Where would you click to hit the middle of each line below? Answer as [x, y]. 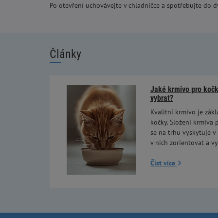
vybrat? [162, 98]
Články [65, 54]
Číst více [163, 163]
